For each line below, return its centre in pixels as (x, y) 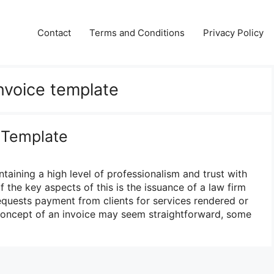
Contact (54, 32)
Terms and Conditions (137, 32)
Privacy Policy (233, 32)
